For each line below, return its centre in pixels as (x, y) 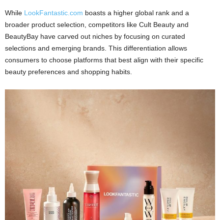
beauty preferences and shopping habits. (69, 71)
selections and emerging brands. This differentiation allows (96, 48)
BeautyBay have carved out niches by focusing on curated (95, 36)
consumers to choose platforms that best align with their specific (104, 60)
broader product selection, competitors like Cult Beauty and (97, 24)
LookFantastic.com (54, 13)
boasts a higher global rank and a (136, 13)
